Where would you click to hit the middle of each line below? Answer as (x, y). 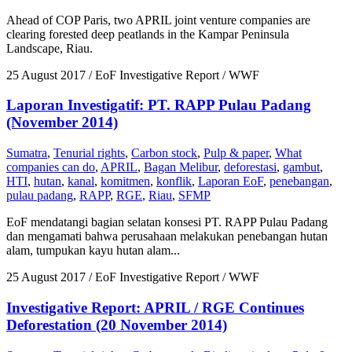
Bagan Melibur (181, 167)
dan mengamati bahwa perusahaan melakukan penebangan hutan (167, 236)
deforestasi (250, 167)
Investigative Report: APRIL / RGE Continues (155, 307)
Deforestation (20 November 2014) (117, 324)
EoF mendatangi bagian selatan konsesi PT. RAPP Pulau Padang (167, 222)
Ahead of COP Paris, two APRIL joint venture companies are (158, 20)
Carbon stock (164, 153)
